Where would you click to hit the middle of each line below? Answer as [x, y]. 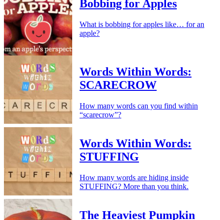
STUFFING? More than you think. [134, 186]
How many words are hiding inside [134, 177]
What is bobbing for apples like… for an [142, 24]
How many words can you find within [139, 106]
